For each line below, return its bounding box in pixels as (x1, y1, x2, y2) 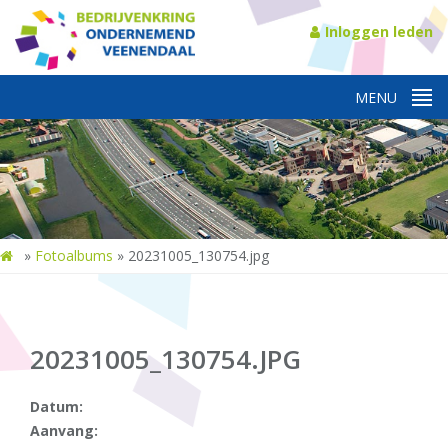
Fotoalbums (35, 246, 113, 265)
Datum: (30, 397, 83, 416)
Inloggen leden (325, 22, 433, 41)
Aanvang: (30, 421, 98, 440)
